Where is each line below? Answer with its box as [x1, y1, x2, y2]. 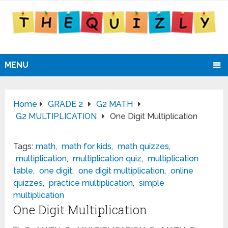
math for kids [62, 141, 112, 152]
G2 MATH [96, 99, 133, 109]
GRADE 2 [48, 99, 83, 109]
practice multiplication [49, 178, 133, 188]
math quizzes [118, 141, 169, 152]
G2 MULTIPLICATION [16, 111, 97, 122]
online [170, 166, 194, 176]
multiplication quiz [73, 154, 142, 164]
